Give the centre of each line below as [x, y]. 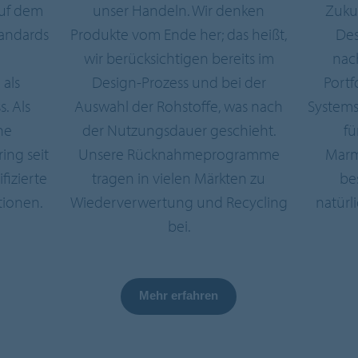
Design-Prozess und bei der [179, 82]
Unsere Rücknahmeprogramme [179, 153]
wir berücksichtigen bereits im [179, 58]
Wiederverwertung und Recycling [179, 201]
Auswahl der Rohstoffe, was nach [179, 105]
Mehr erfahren [179, 295]
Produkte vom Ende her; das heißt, [179, 34]
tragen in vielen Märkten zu [179, 177]
